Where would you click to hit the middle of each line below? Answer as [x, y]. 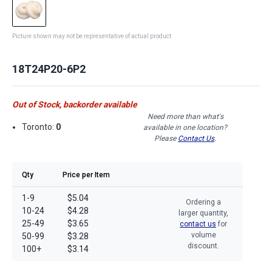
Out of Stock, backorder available [75, 104]
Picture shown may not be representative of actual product [92, 36]
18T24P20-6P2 [49, 69]
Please [166, 138]
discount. [203, 246]
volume [203, 235]
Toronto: [39, 127]
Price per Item [86, 175]
